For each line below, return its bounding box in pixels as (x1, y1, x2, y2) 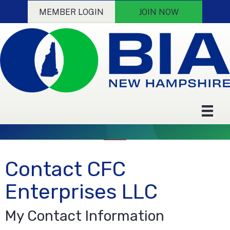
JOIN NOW (139, 7, 179, 17)
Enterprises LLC (5, 179, 158, 204)
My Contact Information (5, 207, 164, 224)
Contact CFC (5, 157, 126, 181)
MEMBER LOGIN (39, 7, 104, 17)
